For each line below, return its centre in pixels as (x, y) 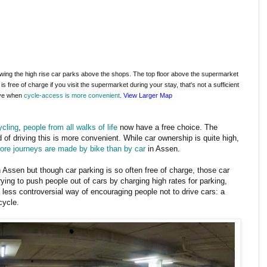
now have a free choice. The (167, 127)
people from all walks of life (70, 127)
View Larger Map (148, 95)
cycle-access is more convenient (72, 95)
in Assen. (163, 148)
